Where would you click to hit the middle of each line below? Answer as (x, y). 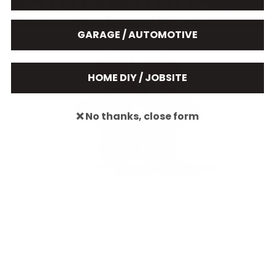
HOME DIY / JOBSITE (137, 77)
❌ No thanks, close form (137, 116)
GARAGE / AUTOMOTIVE (137, 34)
